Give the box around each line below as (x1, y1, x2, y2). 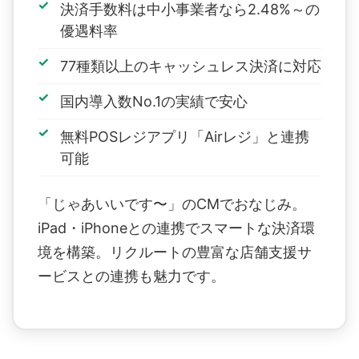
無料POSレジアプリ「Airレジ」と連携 (60, 127, 309, 145)
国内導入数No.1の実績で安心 (60, 92, 248, 110)
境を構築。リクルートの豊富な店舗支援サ (38, 243, 312, 260)
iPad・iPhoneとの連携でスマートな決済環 (38, 219, 315, 236)
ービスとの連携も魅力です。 (38, 267, 225, 284)
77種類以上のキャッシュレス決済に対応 (60, 57, 321, 75)
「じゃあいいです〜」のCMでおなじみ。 (38, 195, 306, 212)
